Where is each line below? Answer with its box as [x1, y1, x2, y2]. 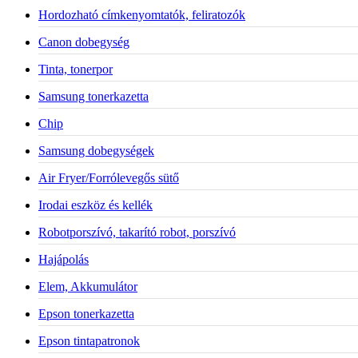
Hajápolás [38, 252, 89, 266]
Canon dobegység [38, 34, 129, 49]
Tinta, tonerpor [38, 62, 113, 76]
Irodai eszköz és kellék [38, 197, 153, 212]
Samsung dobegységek [38, 143, 154, 157]
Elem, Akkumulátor [38, 279, 137, 293]
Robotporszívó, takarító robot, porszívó [38, 225, 236, 239]
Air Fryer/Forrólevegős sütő [38, 170, 179, 185]
